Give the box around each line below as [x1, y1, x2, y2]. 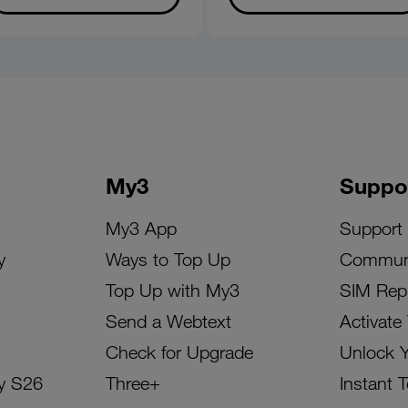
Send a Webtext [105, 311, 231, 331]
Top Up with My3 [105, 280, 240, 301]
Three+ [105, 372, 160, 393]
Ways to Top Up [105, 249, 230, 270]
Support [339, 218, 403, 239]
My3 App [105, 218, 177, 239]
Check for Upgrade [105, 342, 253, 362]
